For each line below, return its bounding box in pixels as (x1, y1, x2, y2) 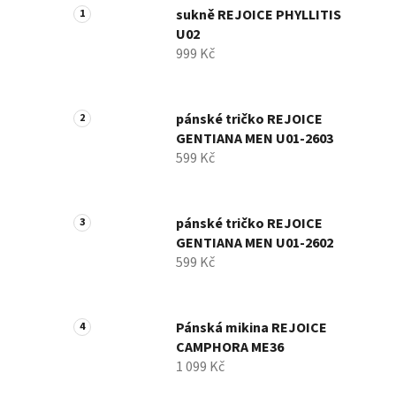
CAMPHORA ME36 (176, 338, 284, 358)
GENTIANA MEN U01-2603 (176, 129, 333, 149)
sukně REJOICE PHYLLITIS (176, 5, 341, 26)
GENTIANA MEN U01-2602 (176, 233, 333, 254)
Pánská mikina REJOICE (176, 318, 327, 339)
